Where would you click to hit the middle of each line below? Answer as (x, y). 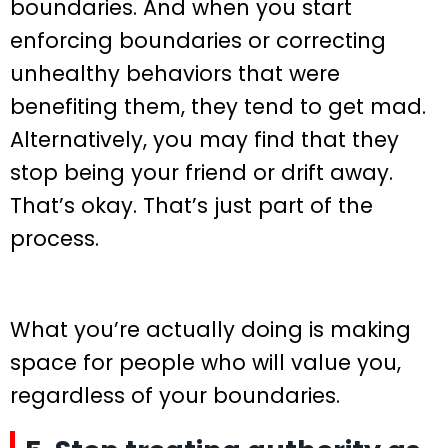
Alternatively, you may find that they (204, 140)
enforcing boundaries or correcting (198, 41)
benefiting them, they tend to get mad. (218, 107)
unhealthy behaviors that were (175, 74)
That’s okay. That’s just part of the (191, 206)
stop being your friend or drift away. (201, 173)
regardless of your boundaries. (175, 396)
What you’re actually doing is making (210, 330)
